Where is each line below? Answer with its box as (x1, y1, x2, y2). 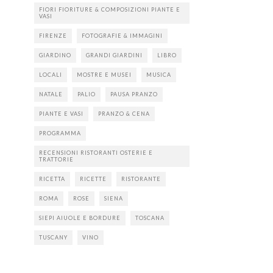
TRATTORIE (39, 156, 74, 163)
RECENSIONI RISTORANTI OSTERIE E (39, 149, 153, 156)
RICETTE (80, 175, 107, 182)
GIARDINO (39, 52, 71, 58)
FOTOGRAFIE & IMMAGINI (82, 32, 163, 39)
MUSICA (146, 71, 171, 78)
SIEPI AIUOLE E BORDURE (39, 214, 121, 221)
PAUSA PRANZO (110, 91, 158, 97)
